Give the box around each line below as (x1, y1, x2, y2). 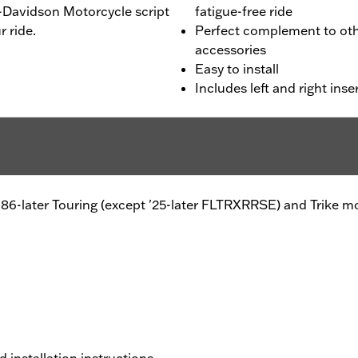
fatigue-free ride (195, 2, 292, 19)
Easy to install (195, 60, 279, 77)
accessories (195, 41, 266, 58)
